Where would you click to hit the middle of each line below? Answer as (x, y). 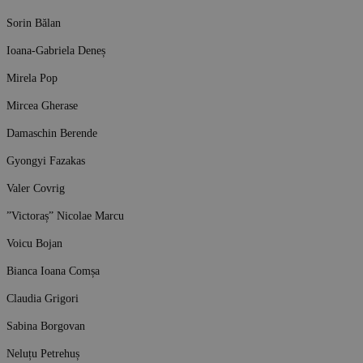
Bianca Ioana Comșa (53, 270)
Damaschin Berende (52, 132)
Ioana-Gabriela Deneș (56, 50)
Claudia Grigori (43, 298)
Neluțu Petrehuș (43, 353)
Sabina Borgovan (46, 325)
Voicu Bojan (34, 243)
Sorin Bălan (34, 22)
